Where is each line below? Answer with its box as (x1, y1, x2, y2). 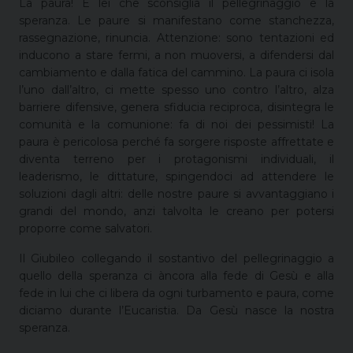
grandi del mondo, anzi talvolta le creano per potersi (19, 203, 334, 218)
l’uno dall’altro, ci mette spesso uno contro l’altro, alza (19, 82, 334, 97)
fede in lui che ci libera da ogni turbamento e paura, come (19, 285, 334, 300)
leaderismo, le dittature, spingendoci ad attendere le (19, 169, 334, 184)
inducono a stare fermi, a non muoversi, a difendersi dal (19, 47, 334, 62)
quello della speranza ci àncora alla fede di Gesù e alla (19, 268, 334, 283)
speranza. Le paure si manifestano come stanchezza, (19, 13, 334, 28)
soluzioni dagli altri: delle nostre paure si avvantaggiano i (19, 186, 334, 201)
